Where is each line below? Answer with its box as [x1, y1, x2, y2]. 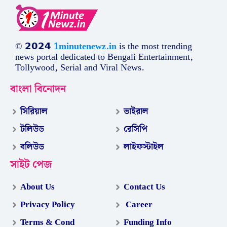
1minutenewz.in [54, 39, 117, 54]
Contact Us [124, 180, 166, 195]
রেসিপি [124, 122, 148, 137]
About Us [20, 180, 55, 195]
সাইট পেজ [10, 157, 52, 173]
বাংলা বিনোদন [10, 81, 66, 98]
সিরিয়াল [20, 104, 48, 119]
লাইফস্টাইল [124, 140, 164, 155]
